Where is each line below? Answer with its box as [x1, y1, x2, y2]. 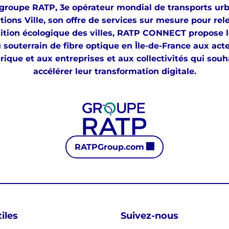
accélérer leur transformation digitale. [33, 66, 196, 76]
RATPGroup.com [75, 142, 144, 152]
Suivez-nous [121, 210, 178, 222]
